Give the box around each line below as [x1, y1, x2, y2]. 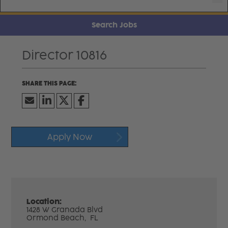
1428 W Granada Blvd [26, 205, 103, 214]
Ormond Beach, [26, 213, 89, 222]
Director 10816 [21, 47, 107, 63]
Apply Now [47, 132, 93, 142]
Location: [26, 197, 62, 206]
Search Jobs [91, 20, 137, 30]
